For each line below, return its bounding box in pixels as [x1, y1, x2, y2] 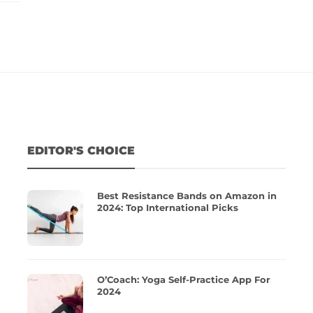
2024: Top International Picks [97, 202, 238, 214]
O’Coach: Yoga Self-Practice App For [97, 274, 270, 286]
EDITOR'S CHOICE [27, 144, 135, 158]
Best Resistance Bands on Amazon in [97, 190, 277, 202]
